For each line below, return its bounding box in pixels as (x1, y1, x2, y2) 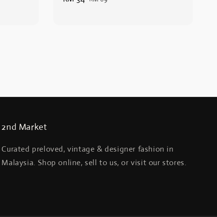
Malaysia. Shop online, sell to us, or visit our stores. (1, 157, 187, 168)
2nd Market (1, 122, 47, 133)
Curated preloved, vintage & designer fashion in (1, 144, 174, 155)
